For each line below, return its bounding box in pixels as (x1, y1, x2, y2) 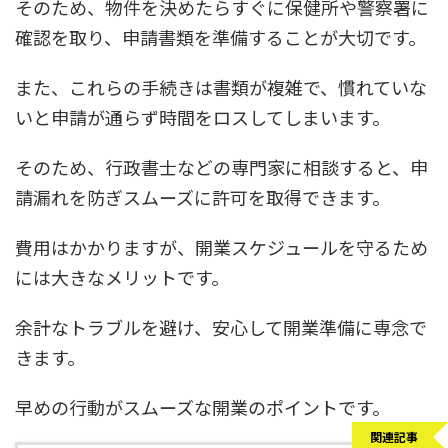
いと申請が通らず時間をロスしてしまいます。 (15, 104, 390, 130)
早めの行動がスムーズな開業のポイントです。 (15, 394, 390, 420)
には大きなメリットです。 (15, 264, 229, 290)
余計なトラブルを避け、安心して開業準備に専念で (15, 314, 427, 340)
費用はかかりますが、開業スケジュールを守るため (15, 234, 428, 260)
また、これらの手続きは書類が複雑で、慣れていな (15, 74, 427, 100)
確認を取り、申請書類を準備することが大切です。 (15, 24, 426, 50)
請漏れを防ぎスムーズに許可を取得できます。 (15, 184, 390, 210)
